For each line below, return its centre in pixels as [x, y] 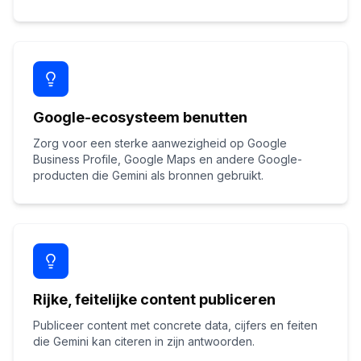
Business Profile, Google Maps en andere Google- [168, 159]
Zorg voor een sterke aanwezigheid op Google [160, 143]
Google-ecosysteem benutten [140, 117]
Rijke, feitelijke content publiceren [154, 299]
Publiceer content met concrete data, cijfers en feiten [175, 325]
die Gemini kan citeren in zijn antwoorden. [144, 341]
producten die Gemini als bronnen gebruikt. [148, 175]
